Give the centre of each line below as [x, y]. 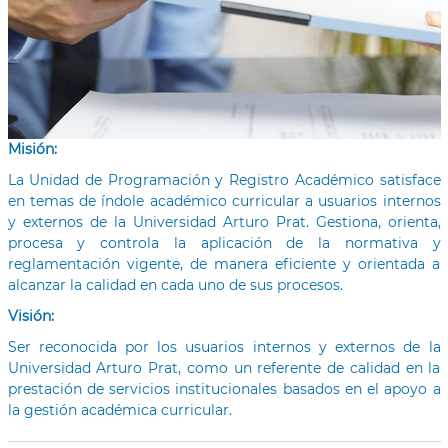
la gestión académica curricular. [119, 410]
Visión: [30, 316]
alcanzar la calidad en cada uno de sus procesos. [175, 285]
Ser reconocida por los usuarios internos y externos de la [224, 347]
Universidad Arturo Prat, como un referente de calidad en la [224, 368]
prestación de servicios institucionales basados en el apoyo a [224, 389]
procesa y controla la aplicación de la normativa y [224, 243]
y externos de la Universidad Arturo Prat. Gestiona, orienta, [224, 222]
